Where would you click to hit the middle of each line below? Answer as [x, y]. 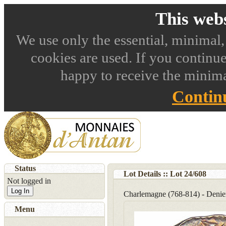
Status [25, 168]
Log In [20, 191]
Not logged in [29, 181]
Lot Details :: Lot [154, 174]
